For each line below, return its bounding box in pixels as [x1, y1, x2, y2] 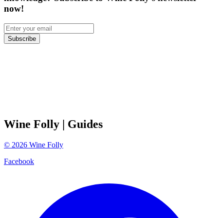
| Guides [62, 117, 103, 130]
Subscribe [8, 35, 36, 42]
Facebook [4, 157, 34, 165]
